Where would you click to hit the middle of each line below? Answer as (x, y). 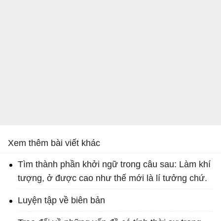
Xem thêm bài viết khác (54, 143)
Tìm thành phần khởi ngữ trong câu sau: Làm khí (114, 165)
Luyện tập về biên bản (61, 201)
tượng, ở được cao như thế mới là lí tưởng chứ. (112, 178)
